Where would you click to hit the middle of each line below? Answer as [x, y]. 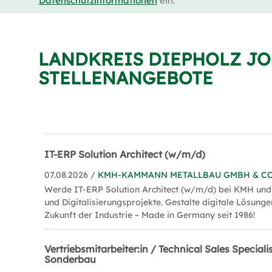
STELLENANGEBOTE [126, 78]
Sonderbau [70, 259]
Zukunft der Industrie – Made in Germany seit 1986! [150, 215]
